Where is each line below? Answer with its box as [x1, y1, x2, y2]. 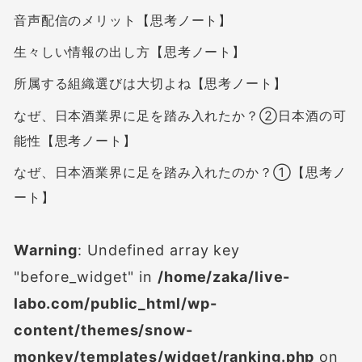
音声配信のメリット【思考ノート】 [13, 12, 233, 28]
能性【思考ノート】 [13, 133, 137, 149]
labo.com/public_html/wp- [13, 295, 217, 313]
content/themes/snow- [13, 322, 193, 339]
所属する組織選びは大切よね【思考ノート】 [13, 76, 287, 92]
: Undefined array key [78, 242, 241, 259]
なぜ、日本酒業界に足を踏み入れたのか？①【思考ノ [13, 165, 347, 181]
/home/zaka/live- [157, 268, 291, 286]
